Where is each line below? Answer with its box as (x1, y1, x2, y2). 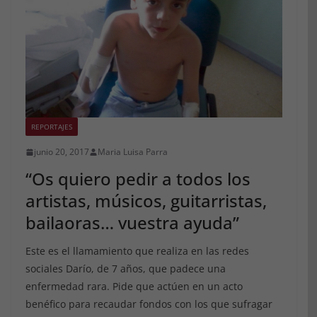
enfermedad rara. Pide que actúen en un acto (25, 279, 243, 294)
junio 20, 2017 (34, 146, 89, 158)
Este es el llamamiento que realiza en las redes (25, 244, 249, 258)
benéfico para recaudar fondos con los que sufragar (25, 297, 272, 311)
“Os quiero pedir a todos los (25, 167, 250, 191)
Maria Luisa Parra (98, 146, 168, 158)
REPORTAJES (31, 122, 72, 132)
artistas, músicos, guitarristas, (25, 189, 267, 213)
